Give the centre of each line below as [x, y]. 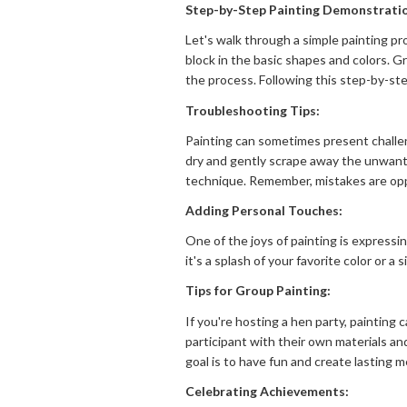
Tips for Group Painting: [258, 291]
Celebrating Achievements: [267, 391]
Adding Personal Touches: [264, 210]
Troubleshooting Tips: [253, 110]
